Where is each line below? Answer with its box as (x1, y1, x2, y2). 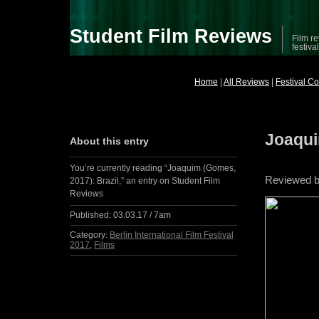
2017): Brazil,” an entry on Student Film (70, 175, 221, 186)
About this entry (70, 135, 150, 147)
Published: (70, 209, 112, 220)
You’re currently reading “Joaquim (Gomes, (70, 162, 236, 173)
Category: (70, 229, 108, 240)
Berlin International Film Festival (110, 229, 234, 240)
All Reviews (224, 77, 269, 87)
